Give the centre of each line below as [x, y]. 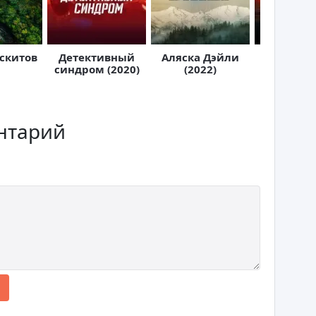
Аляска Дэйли [200, 57]
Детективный [97, 57]
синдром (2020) [97, 69]
